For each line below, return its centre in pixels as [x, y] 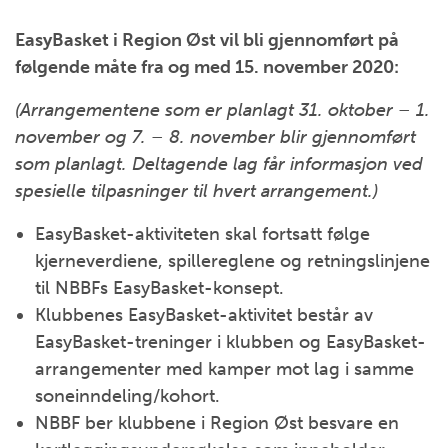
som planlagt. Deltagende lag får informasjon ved [219, 164]
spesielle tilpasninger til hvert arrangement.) [196, 191]
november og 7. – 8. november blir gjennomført [215, 137]
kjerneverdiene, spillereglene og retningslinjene [232, 261]
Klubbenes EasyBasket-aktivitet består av [204, 315]
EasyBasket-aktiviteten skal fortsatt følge [202, 234]
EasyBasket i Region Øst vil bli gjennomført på [207, 40]
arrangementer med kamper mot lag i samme [224, 369]
